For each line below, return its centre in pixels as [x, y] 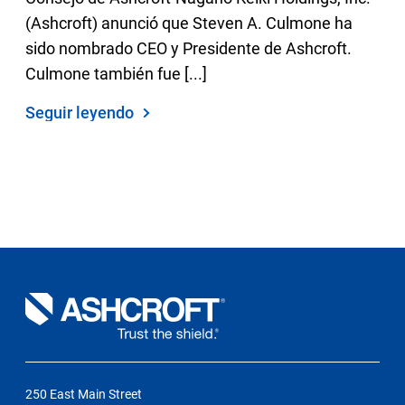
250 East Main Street [84, 394]
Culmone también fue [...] [117, 74]
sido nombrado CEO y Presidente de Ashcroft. [189, 48]
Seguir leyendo [82, 113]
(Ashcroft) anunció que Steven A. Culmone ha [189, 23]
